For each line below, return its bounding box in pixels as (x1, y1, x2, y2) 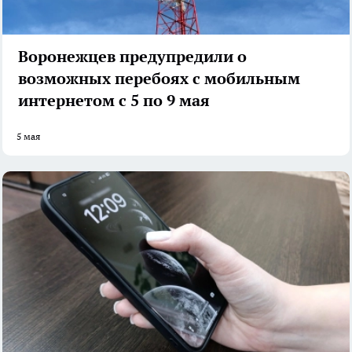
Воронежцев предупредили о (18, 46, 247, 67)
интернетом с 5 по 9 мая (18, 90, 210, 111)
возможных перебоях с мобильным (18, 68, 300, 89)
